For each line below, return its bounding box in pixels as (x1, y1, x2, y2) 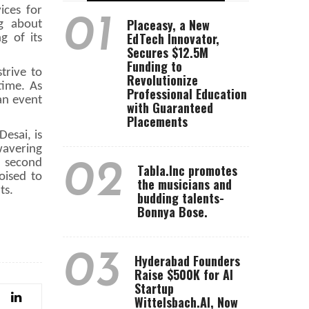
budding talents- (137, 189, 224, 207)
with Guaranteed (127, 99, 213, 117)
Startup (134, 279, 174, 297)
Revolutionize (127, 71, 198, 89)
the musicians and (137, 175, 232, 193)
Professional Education (127, 85, 247, 103)
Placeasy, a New (127, 16, 210, 34)
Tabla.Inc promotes (137, 161, 237, 179)
